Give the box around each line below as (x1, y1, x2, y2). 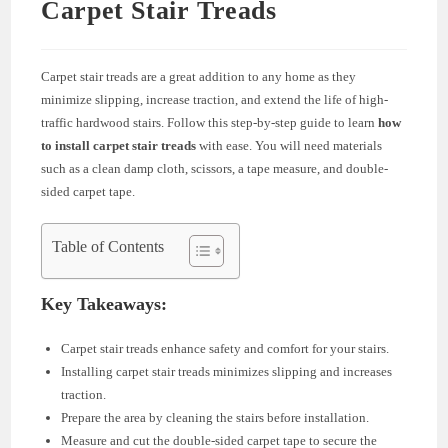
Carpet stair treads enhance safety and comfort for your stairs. (61, 340, 390, 356)
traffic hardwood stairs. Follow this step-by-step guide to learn (41, 114, 379, 130)
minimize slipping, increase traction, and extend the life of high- (41, 91, 389, 107)
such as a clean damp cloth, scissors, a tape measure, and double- (41, 160, 389, 176)
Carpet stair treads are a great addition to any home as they (41, 68, 357, 84)
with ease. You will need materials (196, 137, 383, 153)
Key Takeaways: (41, 293, 168, 314)
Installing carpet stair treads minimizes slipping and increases (61, 363, 393, 379)
